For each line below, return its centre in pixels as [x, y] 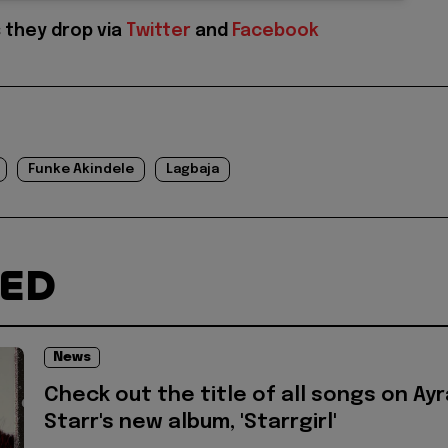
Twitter [158, 31]
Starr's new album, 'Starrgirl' [190, 423]
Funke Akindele [81, 170]
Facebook [275, 31]
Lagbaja [192, 170]
